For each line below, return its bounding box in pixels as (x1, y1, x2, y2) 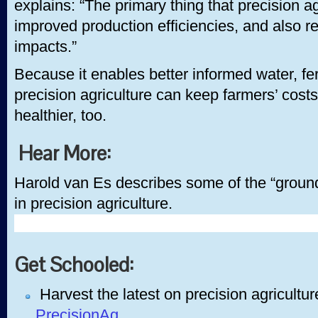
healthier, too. (14, 107, 106, 124)
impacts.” (14, 38, 77, 55)
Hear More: (18, 141, 111, 166)
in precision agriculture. (14, 195, 172, 212)
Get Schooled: (14, 252, 138, 278)
